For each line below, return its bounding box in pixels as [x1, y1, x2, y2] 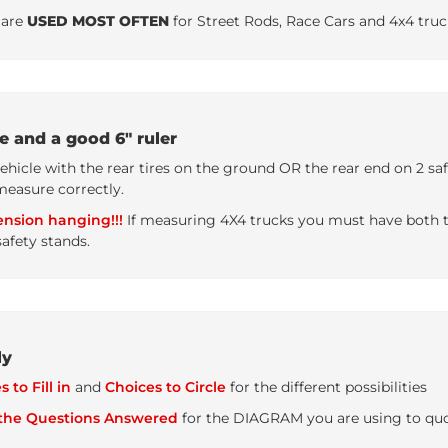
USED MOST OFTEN [27, 12, 174, 30]
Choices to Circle [105, 378, 226, 396]
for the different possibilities [226, 378, 427, 396]
